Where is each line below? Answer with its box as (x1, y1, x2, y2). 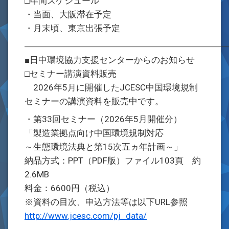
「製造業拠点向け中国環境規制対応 (25, 128, 164, 138)
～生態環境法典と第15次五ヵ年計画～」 (25, 142, 182, 152)
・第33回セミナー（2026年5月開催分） (25, 114, 182, 124)
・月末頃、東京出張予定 (25, 23, 120, 33)
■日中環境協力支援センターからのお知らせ (25, 55, 195, 65)
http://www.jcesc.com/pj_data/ (25, 211, 147, 221)
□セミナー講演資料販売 (25, 68, 117, 79)
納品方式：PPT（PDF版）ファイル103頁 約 (25, 155, 201, 166)
